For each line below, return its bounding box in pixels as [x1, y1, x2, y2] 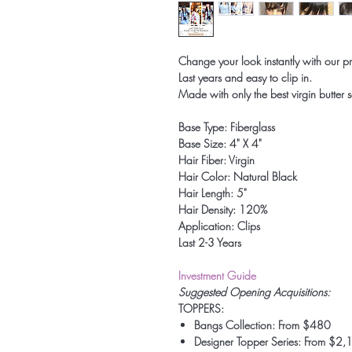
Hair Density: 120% [178, 202, 267, 217]
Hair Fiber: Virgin [178, 152, 255, 167]
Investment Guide [178, 268, 256, 283]
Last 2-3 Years [178, 235, 241, 250]
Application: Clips [178, 218, 260, 233]
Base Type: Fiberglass [178, 119, 275, 134]
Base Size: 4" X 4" [178, 136, 262, 151]
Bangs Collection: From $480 [194, 317, 331, 332]
